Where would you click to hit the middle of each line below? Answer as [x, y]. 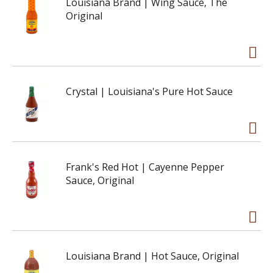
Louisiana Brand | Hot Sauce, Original [152, 256]
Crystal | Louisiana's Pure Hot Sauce [149, 91]
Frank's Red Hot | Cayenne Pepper [145, 167]
